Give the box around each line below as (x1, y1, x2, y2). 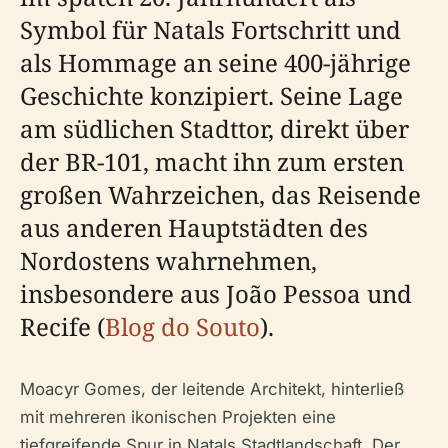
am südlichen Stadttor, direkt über (20, 112, 409, 145)
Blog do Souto (105, 310, 260, 343)
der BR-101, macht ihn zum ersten (20, 145, 404, 178)
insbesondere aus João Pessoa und (20, 277, 412, 310)
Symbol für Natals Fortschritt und (20, 13, 401, 46)
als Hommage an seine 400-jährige (20, 46, 411, 79)
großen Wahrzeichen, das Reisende (20, 178, 421, 211)
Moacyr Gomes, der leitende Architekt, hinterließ (20, 379, 404, 399)
